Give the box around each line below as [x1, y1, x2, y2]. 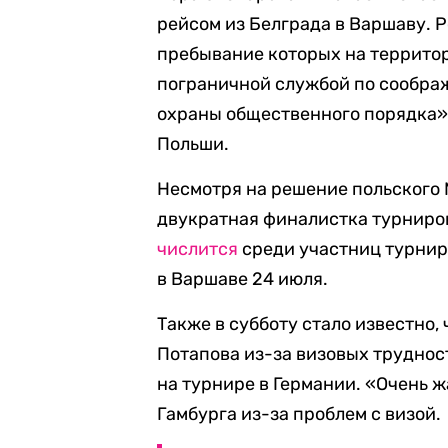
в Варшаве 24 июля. [157, 268, 329, 290]
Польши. [157, 133, 230, 155]
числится [157, 238, 239, 260]
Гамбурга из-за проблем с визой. [157, 403, 442, 425]
